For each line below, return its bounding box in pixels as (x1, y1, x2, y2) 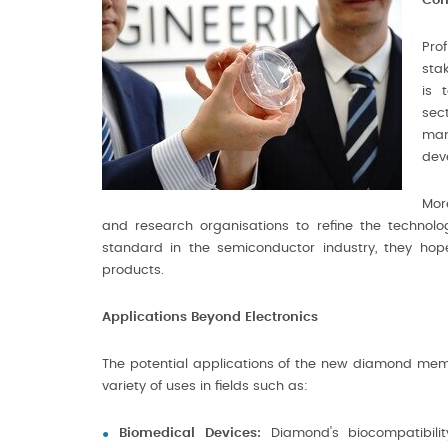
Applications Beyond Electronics (102, 311, 318, 324)
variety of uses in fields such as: (102, 380, 308, 393)
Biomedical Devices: (119, 427, 261, 440)
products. (102, 264, 164, 277)
